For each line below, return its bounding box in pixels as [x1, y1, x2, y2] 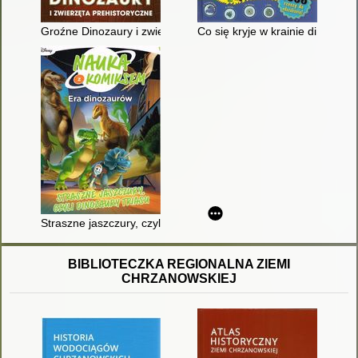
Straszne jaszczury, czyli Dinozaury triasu [40, 217, 249, 230]
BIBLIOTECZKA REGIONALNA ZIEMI [68, 257, 290, 272]
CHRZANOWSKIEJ [121, 272, 237, 286]
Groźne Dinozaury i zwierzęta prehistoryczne [40, 25, 267, 38]
